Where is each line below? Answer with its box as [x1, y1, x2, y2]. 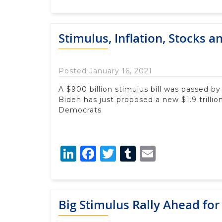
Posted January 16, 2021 [58, 66, 152, 75]
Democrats [58, 105, 102, 114]
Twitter [116, 143, 173, 163]
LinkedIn [76, 143, 145, 163]
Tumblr [136, 143, 194, 163]
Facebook [96, 143, 172, 163]
